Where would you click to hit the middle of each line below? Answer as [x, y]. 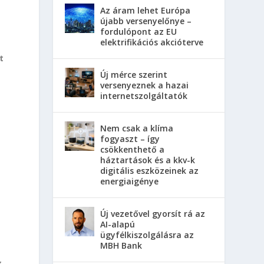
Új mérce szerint [134, 75]
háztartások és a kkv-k [148, 160]
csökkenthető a [133, 150]
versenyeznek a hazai [145, 85]
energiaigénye [130, 181]
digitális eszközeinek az [150, 171]
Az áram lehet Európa [146, 11]
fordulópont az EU [139, 32]
